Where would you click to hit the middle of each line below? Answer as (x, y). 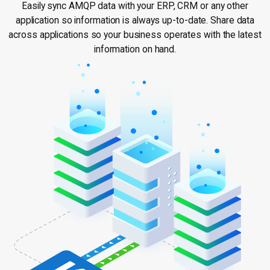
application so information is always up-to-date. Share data (135, 20)
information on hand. (135, 49)
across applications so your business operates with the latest (135, 35)
